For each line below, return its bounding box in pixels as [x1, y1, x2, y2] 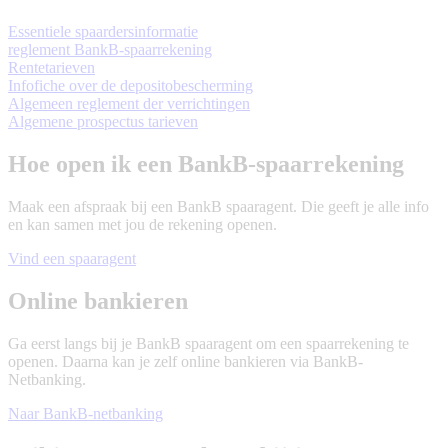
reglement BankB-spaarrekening [8, 41, 212, 59]
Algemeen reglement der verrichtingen [8, 95, 250, 113]
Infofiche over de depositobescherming [8, 77, 253, 95]
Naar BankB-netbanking [8, 405, 163, 422]
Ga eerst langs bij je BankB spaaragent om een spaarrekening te [8, 335, 409, 352]
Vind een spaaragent [8, 250, 136, 268]
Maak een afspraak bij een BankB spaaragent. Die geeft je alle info [8, 198, 429, 216]
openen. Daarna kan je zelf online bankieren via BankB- [8, 353, 363, 370]
